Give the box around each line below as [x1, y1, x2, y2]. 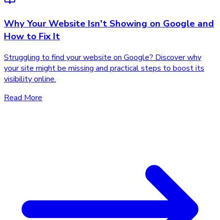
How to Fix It [4, 30, 60, 43]
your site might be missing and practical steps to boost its [4, 62, 204, 74]
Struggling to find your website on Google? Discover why [4, 52, 201, 63]
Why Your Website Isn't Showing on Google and [4, 17, 214, 30]
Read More [4, 92, 42, 103]
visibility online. [4, 73, 56, 84]
